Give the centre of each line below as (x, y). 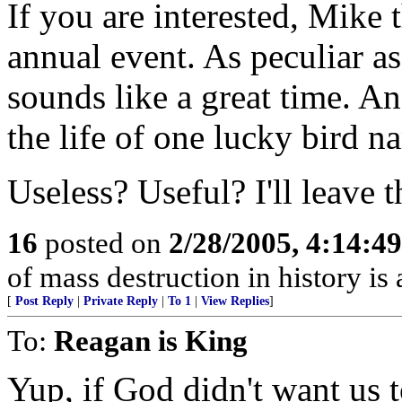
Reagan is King (151, 341)
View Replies (235, 301)
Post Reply (44, 301)
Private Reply (121, 301)
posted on (103, 243)
